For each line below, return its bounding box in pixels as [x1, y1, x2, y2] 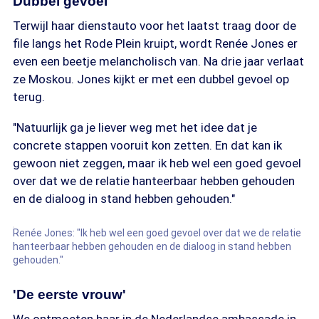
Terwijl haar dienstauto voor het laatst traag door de [13, 19, 296, 33]
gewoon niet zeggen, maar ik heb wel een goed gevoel [13, 156, 301, 170]
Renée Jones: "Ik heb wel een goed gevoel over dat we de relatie [13, 227, 301, 239]
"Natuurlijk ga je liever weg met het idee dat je [13, 120, 257, 135]
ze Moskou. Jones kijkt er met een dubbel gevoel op [13, 72, 289, 86]
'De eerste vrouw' [13, 287, 126, 302]
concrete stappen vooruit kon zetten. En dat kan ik [13, 138, 282, 152]
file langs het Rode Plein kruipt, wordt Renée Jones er [13, 36, 298, 51]
